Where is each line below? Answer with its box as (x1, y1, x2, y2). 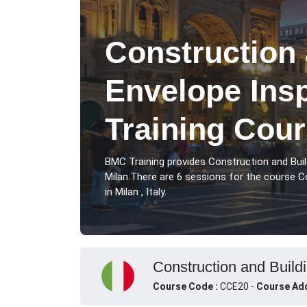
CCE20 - (219, 281, 256, 293)
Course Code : (152, 281, 220, 293)
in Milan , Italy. (105, 186, 167, 199)
